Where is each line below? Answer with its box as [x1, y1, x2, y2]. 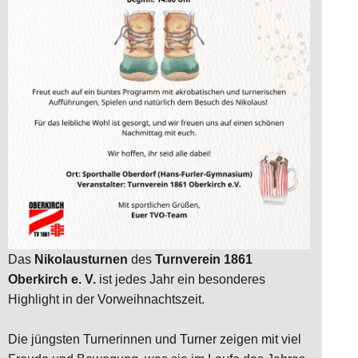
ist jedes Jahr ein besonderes [96, 272, 265, 286]
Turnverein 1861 [155, 252, 253, 266]
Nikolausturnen [34, 252, 128, 266]
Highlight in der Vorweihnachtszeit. [8, 292, 205, 306]
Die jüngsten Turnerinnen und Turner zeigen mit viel [8, 332, 301, 346]
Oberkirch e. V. [8, 272, 96, 286]
